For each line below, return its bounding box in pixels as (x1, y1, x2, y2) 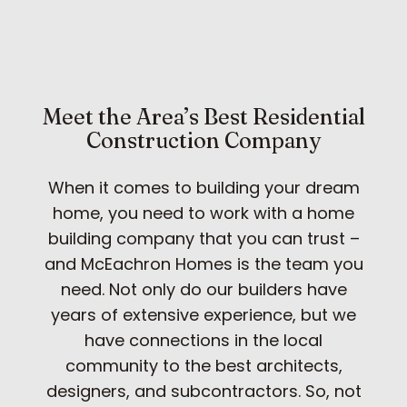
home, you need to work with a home (53, 201, 354, 224)
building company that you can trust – (47, 226, 360, 250)
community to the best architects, (65, 353, 342, 377)
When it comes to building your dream (47, 175, 360, 199)
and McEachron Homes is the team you (44, 252, 363, 275)
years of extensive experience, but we (51, 303, 356, 326)
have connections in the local (84, 328, 323, 352)
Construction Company (86, 126, 321, 154)
